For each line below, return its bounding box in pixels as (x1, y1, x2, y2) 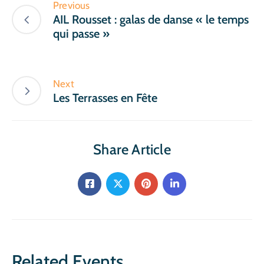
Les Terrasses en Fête (53, 90, 157, 105)
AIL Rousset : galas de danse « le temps (53, 12, 249, 27)
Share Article (93, 140, 171, 158)
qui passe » (53, 26, 110, 41)
